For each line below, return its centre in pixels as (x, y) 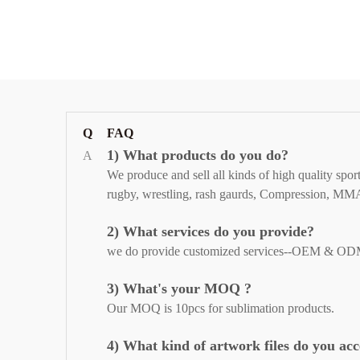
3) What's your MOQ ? (179, 289)
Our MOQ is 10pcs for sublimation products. (221, 309)
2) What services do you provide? (211, 232)
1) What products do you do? (198, 155)
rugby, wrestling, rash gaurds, (183, 194)
